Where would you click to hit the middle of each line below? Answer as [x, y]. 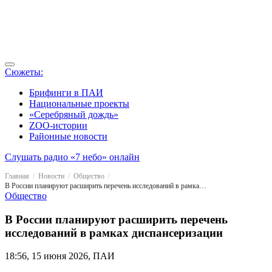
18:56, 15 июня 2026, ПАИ [60, 256]
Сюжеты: [24, 72]
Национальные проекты [79, 104]
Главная [17, 176]
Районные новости [68, 136]
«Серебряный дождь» [74, 114]
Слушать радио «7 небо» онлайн [72, 157]
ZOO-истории [58, 125]
